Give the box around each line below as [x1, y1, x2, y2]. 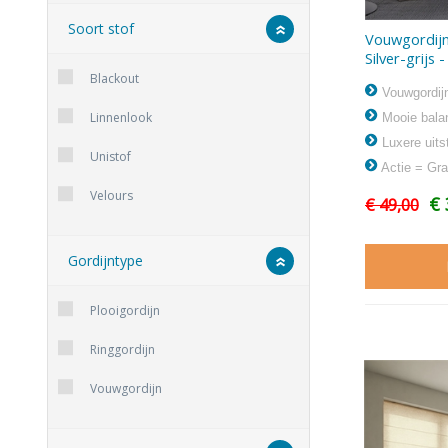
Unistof [90, 148, 131, 166]
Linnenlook [90, 109, 152, 127]
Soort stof [68, 19, 134, 39]
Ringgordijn [90, 341, 155, 359]
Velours [90, 187, 133, 205]
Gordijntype [68, 251, 143, 271]
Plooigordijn [90, 302, 160, 320]
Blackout [90, 70, 139, 88]
